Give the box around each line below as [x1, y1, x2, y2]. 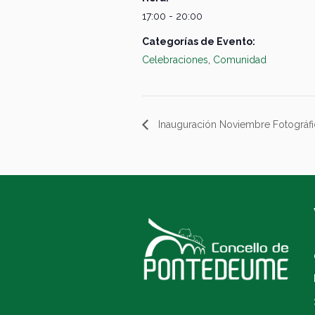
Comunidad [213, 53, 266, 65]
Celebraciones [142, 53, 208, 65]
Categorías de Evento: [142, 35, 255, 47]
